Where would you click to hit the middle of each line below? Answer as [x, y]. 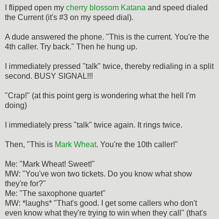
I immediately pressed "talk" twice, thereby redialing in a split [109, 66]
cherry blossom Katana [106, 7]
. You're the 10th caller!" [137, 144]
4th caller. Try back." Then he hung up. [71, 46]
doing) [16, 105]
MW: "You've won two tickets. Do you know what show [99, 174]
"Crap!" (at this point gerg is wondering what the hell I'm [100, 95]
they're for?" [25, 183]
